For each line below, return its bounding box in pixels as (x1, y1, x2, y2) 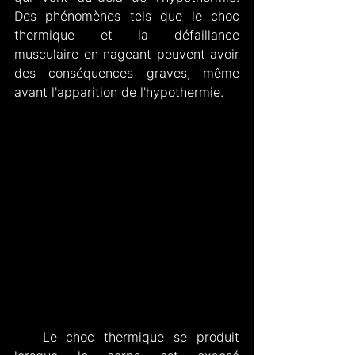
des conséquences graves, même (14, 65, 239, 82)
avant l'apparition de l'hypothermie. (14, 84, 223, 101)
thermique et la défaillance (14, 27, 239, 44)
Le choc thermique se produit (14, 329, 43, 345)
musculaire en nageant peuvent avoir (14, 46, 239, 63)
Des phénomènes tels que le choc (14, 8, 239, 25)
